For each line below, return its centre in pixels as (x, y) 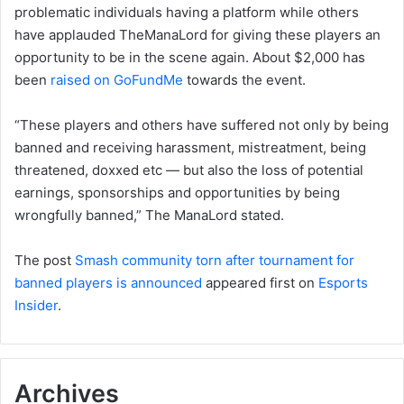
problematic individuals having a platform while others (187, 12)
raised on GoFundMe (117, 79)
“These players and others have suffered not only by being (202, 124)
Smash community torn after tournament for (215, 260)
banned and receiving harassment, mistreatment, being (190, 147)
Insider (36, 305)
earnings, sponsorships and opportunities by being (177, 192)
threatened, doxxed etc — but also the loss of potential (189, 170)
